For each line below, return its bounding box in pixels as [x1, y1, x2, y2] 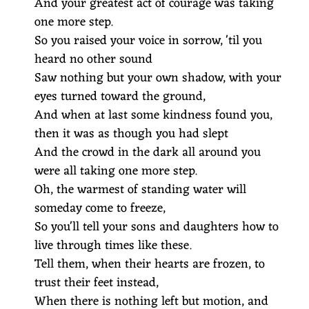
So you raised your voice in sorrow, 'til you [34, 30, 262, 52]
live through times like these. [34, 235, 192, 257]
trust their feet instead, [34, 272, 159, 294]
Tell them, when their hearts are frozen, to [34, 253, 265, 275]
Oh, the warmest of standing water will [34, 179, 246, 201]
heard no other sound [34, 48, 152, 70]
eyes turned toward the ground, [34, 86, 206, 108]
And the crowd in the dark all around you [34, 141, 261, 163]
